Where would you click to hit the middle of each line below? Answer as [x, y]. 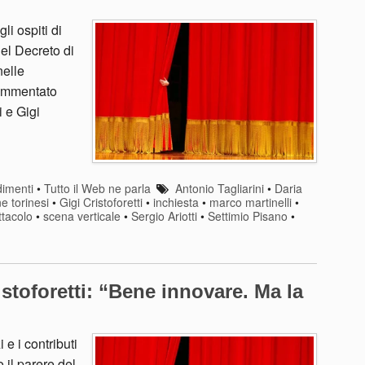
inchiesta [176, 202]
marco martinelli [251, 202]
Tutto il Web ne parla [97, 188]
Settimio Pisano [248, 215]
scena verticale [82, 215]
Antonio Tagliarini [219, 188]
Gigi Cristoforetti [101, 202]
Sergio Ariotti [164, 215]
